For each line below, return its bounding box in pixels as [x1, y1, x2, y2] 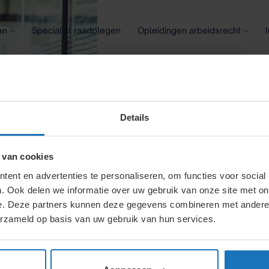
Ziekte [119, 67, 151, 80]
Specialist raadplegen [32, 25, 121, 35]
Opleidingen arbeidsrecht [138, 25, 241, 35]
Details [119, 112, 150, 122]
